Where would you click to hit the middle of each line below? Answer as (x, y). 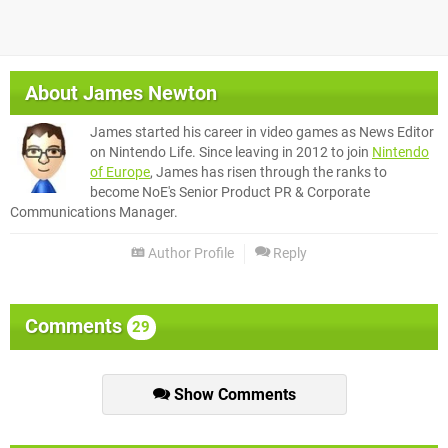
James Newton (150, 92)
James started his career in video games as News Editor (262, 132)
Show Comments (232, 395)
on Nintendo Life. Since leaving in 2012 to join (231, 152)
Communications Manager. (94, 212)
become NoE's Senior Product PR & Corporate (230, 192)
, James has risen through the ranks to (268, 172)
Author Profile (189, 253)
